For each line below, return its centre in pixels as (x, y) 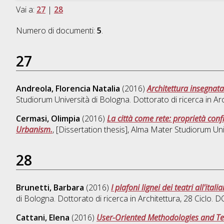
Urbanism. (34, 130)
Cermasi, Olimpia (48, 119)
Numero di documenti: (56, 31)
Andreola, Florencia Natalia (68, 89)
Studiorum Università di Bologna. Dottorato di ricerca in (114, 100)
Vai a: (26, 10)
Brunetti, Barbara (50, 188)
